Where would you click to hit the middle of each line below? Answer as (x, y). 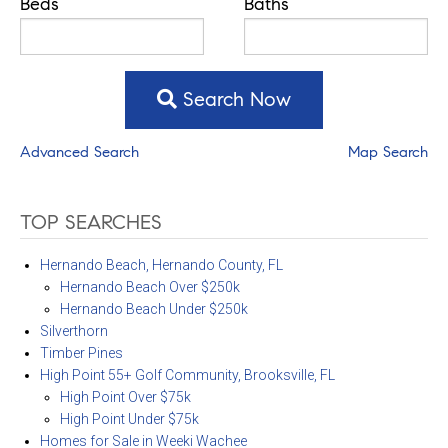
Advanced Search (79, 152)
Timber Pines (81, 353)
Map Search (388, 152)
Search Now (234, 100)
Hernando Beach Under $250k (153, 309)
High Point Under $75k (129, 419)
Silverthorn (73, 331)
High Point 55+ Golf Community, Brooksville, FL (187, 375)
